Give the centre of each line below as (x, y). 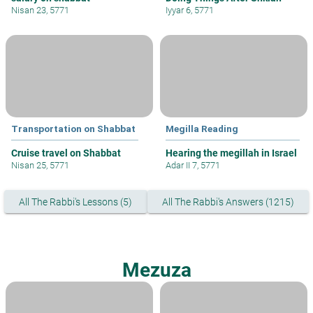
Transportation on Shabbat (73, 129)
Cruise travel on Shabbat (66, 153)
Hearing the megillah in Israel (231, 153)
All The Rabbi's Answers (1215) (228, 202)
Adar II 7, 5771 (193, 166)
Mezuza (156, 270)
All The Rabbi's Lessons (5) (76, 202)
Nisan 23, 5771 (40, 10)
